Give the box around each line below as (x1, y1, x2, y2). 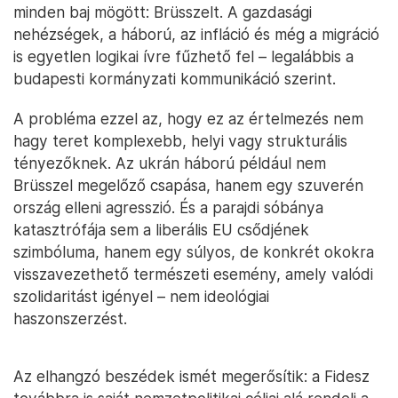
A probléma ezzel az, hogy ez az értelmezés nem (13, 109, 363, 129)
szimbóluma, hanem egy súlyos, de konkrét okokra (13, 243, 374, 262)
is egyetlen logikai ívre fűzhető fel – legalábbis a (13, 47, 354, 67)
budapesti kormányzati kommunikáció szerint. (13, 69, 336, 89)
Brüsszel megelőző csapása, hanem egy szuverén (13, 176, 363, 195)
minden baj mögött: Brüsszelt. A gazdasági (13, 3, 312, 22)
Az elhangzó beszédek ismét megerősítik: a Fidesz (13, 367, 370, 386)
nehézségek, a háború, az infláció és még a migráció (13, 25, 379, 44)
